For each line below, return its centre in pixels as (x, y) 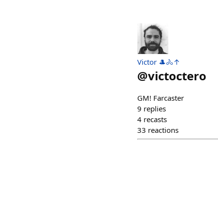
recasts (155, 119)
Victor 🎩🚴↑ (159, 62)
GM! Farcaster (161, 98)
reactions (163, 130)
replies (155, 108)
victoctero (177, 75)
